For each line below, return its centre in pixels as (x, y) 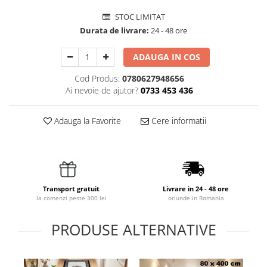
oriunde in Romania (196, 198)
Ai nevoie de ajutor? (102, 91)
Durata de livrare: (114, 31)
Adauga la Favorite (86, 121)
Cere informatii (177, 121)
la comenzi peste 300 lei (71, 198)
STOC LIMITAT (139, 17)
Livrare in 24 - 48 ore (196, 189)
